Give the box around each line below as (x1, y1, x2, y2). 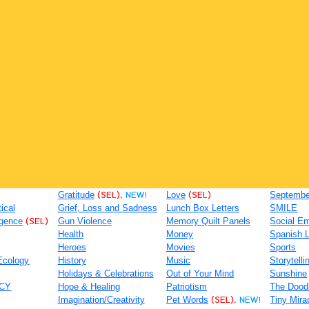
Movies (166, 242, 195, 252)
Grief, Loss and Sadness (57, 203, 157, 213)
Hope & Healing (57, 281, 120, 292)
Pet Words (166, 295, 208, 305)
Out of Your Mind (166, 268, 234, 279)
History (57, 255, 86, 266)
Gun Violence (57, 216, 112, 226)
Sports (270, 242, 297, 252)
